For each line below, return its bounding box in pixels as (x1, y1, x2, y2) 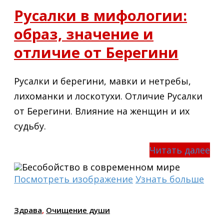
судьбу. (14, 119, 46, 132)
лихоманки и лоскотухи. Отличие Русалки (14, 89, 202, 102)
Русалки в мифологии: (14, 5, 187, 25)
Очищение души (46, 204, 110, 215)
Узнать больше (135, 172, 204, 185)
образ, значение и (14, 23, 153, 43)
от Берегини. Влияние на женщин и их (14, 104, 189, 117)
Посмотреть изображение (14, 172, 133, 185)
